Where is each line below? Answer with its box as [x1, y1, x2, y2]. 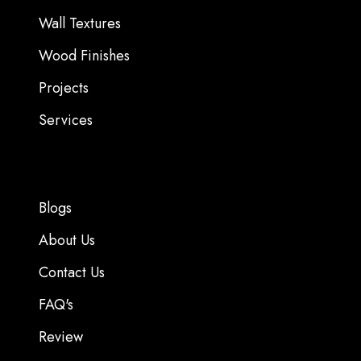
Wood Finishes [39, 45, 131, 67]
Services [39, 110, 93, 131]
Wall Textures [39, 13, 122, 35]
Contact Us [39, 262, 106, 284]
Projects [39, 77, 89, 99]
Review [39, 326, 84, 348]
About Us [39, 230, 96, 251]
